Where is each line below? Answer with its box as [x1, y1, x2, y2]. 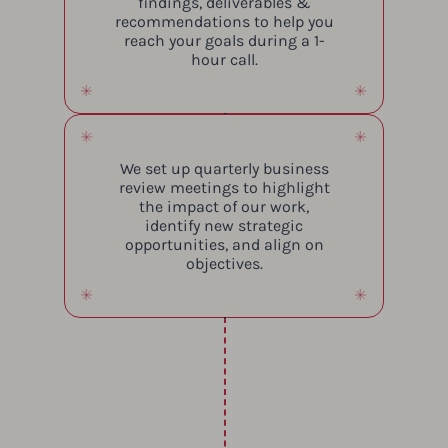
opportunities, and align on [124, 234, 324, 254]
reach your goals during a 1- [123, 30, 325, 50]
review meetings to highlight [118, 177, 330, 197]
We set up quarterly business [119, 158, 329, 178]
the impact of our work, [139, 196, 309, 216]
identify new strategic [145, 215, 303, 235]
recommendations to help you [114, 11, 334, 31]
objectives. [185, 253, 263, 273]
